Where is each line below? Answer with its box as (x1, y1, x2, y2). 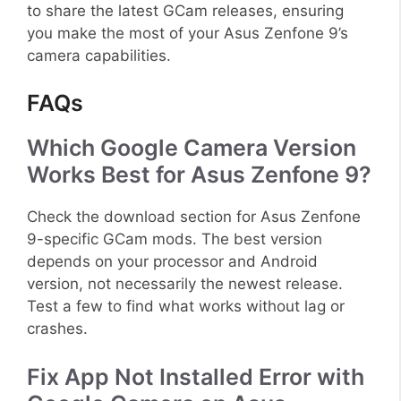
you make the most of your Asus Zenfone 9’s (27, 23, 348, 42)
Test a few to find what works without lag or (27, 297, 345, 316)
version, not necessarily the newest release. (27, 275, 343, 294)
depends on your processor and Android (27, 252, 318, 271)
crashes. (27, 320, 88, 338)
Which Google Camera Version (27, 134, 356, 162)
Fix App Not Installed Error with (27, 363, 364, 390)
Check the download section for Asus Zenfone (27, 208, 361, 226)
